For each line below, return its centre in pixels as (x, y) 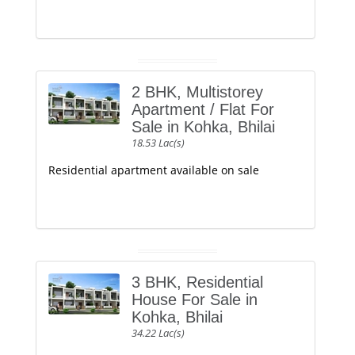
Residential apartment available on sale (154, 170)
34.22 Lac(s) (158, 333)
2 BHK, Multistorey (197, 92)
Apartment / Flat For (203, 109)
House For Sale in (195, 300)
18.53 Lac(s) (158, 143)
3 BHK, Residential (197, 282)
